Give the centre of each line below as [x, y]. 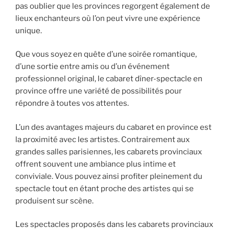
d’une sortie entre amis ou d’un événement [93, 67]
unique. [29, 30]
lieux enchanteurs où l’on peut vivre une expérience [108, 18]
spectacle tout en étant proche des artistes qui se [105, 188]
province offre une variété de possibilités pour [99, 91]
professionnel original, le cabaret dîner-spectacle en [109, 79]
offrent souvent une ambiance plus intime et [96, 164]
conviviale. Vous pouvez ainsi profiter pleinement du [109, 176]
